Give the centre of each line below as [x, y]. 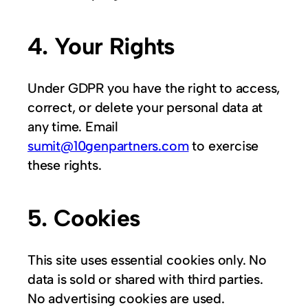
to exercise [224, 146]
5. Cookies [84, 218]
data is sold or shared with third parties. [145, 279]
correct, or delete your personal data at [145, 108]
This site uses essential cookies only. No [147, 260]
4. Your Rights [101, 46]
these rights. [65, 165]
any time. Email [73, 127]
